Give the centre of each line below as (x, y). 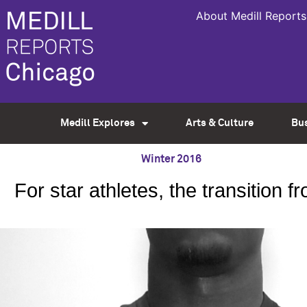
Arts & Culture (219, 123)
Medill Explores (97, 123)
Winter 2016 (171, 159)
